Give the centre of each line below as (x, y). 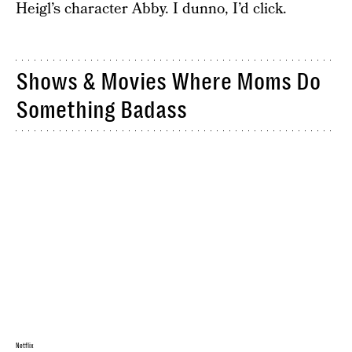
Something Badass (101, 110)
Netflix (25, 346)
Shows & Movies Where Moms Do (168, 82)
